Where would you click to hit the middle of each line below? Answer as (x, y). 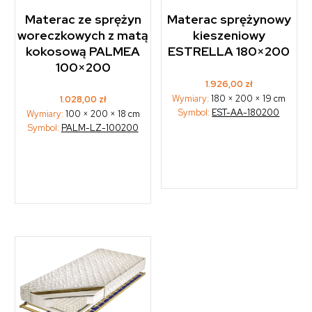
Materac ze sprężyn (83, 19)
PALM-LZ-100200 (100, 127)
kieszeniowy (229, 35)
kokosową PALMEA (83, 51)
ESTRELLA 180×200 (229, 51)
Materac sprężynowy (229, 19)
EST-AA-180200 (246, 112)
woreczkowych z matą (83, 35)
